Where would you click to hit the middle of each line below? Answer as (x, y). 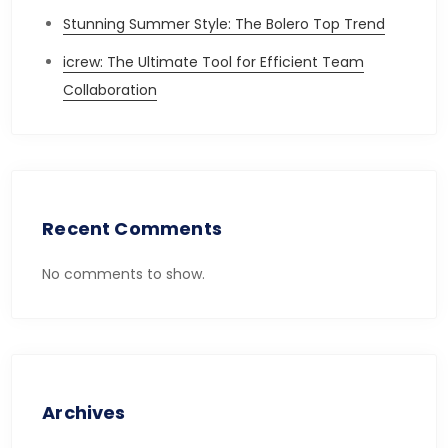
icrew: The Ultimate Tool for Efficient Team (214, 62)
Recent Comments (132, 228)
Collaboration (110, 90)
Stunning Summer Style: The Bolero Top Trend (224, 24)
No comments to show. (124, 274)
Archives (84, 412)
